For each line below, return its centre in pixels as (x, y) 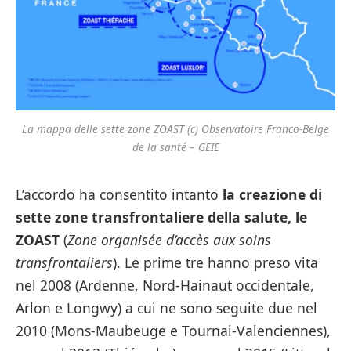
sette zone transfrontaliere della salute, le (161, 217)
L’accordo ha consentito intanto (119, 194)
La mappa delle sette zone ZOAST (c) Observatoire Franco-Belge (175, 129)
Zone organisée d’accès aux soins (169, 239)
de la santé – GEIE (175, 147)
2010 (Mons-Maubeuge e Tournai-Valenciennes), (173, 330)
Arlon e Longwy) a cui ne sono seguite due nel (166, 308)
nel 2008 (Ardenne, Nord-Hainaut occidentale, (165, 285)
